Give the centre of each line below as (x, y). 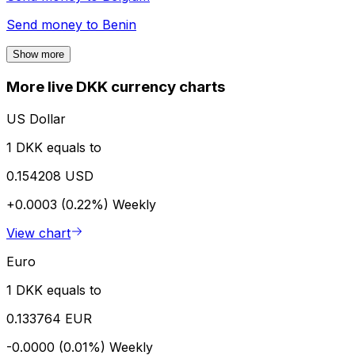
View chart (38, 233)
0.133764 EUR (49, 318)
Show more (38, 55)
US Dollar (36, 118)
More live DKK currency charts (116, 87)
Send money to (54, 25)
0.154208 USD (50, 176)
